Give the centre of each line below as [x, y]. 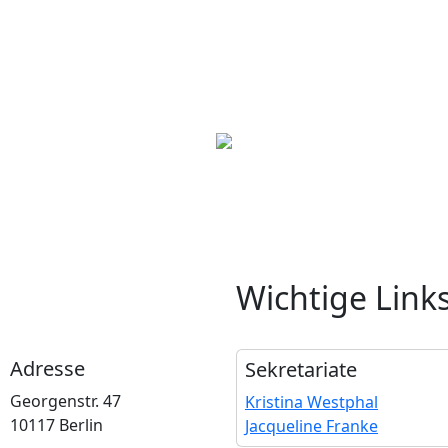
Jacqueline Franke [311, 426]
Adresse [47, 368]
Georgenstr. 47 [65, 401]
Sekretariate [301, 369]
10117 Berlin [56, 425]
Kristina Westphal [311, 402]
